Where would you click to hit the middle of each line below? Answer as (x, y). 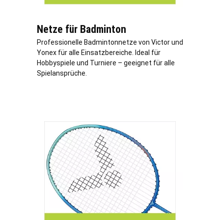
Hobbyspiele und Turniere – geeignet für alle (106, 63)
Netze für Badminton (82, 29)
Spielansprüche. (62, 73)
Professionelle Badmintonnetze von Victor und (110, 42)
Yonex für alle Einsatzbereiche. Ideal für (99, 53)
